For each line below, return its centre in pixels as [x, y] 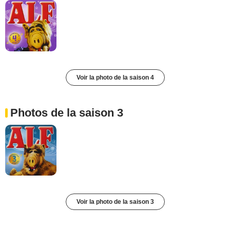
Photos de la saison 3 [67, 112]
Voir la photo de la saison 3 [115, 202]
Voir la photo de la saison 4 [115, 77]
